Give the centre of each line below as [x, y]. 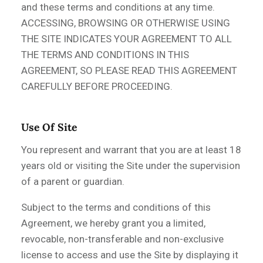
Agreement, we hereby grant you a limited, [113, 223]
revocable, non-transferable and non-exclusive [122, 239]
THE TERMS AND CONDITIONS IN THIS [105, 54]
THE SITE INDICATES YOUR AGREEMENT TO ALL [127, 38]
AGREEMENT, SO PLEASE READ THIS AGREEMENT [129, 70]
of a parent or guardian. [73, 181]
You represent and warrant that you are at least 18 [131, 149]
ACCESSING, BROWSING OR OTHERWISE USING [126, 23]
